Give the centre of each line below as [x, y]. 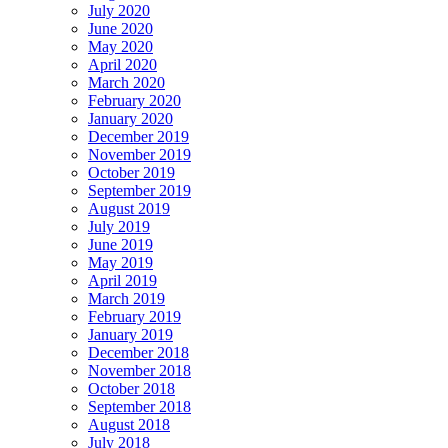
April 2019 [122, 281]
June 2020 [120, 29]
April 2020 [122, 65]
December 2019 [138, 137]
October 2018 [131, 389]
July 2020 [119, 11]
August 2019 [129, 209]
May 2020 [120, 47]
